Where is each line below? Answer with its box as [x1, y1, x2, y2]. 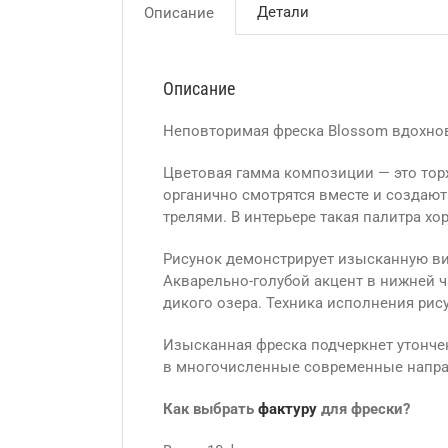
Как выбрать [163, 400, 258, 418]
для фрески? [317, 400, 410, 418]
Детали [257, 3, 309, 21]
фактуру [258, 400, 317, 418]
